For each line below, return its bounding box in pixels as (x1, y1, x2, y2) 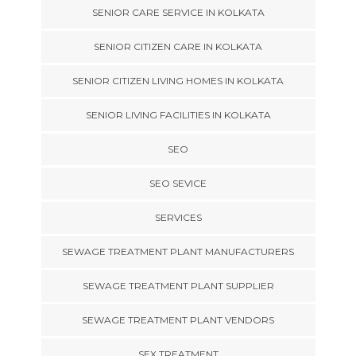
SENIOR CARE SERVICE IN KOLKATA (91, 6, 265, 18)
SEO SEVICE (149, 176, 207, 189)
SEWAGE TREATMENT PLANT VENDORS (82, 313, 274, 326)
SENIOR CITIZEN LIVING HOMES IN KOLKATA (72, 74, 284, 87)
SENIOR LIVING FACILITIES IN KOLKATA (85, 108, 271, 121)
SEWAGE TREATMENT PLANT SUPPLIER (82, 279, 274, 292)
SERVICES (154, 211, 202, 223)
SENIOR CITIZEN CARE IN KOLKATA (94, 40, 262, 52)
